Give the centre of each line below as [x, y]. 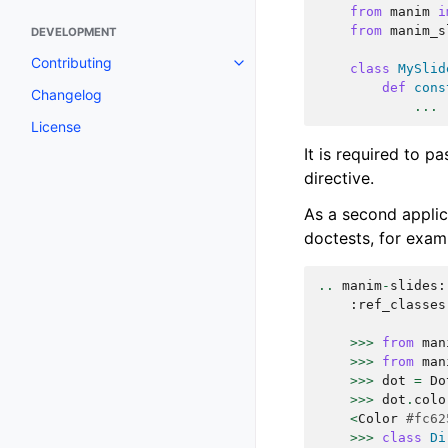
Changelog [66, 94]
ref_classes [402, 304]
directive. [339, 177]
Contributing [71, 62]
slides [414, 285]
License [56, 126]
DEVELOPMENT [74, 32]
